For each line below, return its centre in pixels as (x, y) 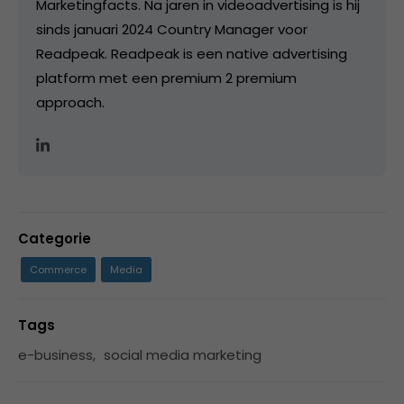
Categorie (55, 238)
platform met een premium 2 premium (166, 78)
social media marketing (183, 354)
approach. (70, 102)
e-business (55, 354)
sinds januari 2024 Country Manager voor (172, 29)
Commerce (58, 269)
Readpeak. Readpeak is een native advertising (192, 53)
